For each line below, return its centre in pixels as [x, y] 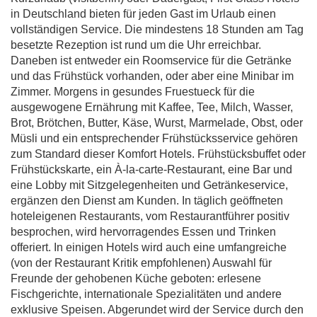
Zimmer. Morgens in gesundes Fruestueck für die [133, 91]
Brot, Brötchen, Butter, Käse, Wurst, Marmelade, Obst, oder [157, 122]
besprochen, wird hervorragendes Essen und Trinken [143, 231]
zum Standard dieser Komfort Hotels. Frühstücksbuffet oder [158, 154]
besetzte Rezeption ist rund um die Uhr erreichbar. [136, 45]
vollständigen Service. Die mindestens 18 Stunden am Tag [157, 29]
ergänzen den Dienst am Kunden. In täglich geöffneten [147, 200]
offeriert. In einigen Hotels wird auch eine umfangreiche [149, 247]
